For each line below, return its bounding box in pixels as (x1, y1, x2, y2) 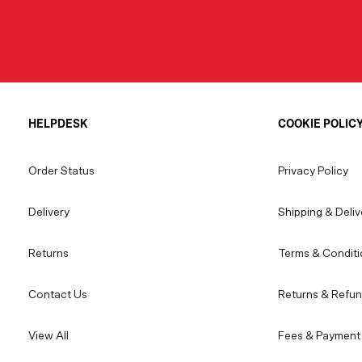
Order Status (28, 166, 95, 178)
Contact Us (28, 289, 87, 301)
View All (28, 330, 69, 343)
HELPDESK (28, 118, 88, 131)
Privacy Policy (277, 166, 348, 178)
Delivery (28, 207, 69, 219)
